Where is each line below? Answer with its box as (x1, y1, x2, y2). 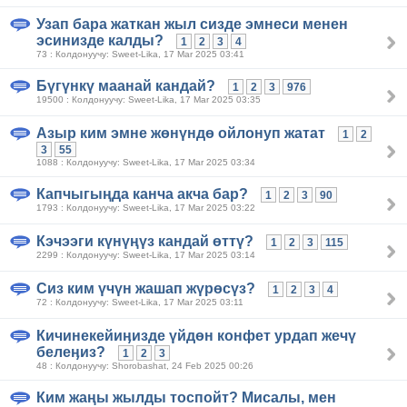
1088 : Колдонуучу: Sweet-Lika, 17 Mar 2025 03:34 (36, 157, 255, 168)
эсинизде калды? (36, 33, 164, 49)
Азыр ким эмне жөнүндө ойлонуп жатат (36, 125, 325, 142)
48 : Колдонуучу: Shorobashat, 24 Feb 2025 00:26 (36, 361, 253, 372)
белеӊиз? (36, 344, 105, 361)
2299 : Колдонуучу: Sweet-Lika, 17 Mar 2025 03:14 (36, 250, 255, 261)
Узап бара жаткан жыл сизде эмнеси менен (36, 16, 348, 33)
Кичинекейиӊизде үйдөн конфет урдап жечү (36, 328, 356, 344)
